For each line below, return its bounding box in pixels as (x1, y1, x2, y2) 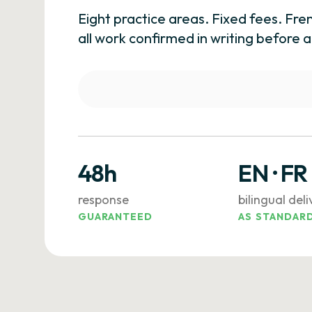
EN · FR (238, 158, 308, 188)
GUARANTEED (78, 210, 153, 223)
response (78, 192, 129, 208)
